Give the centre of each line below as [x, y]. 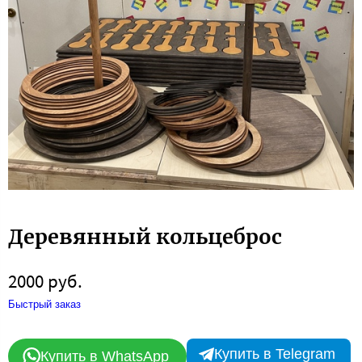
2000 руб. [45, 280]
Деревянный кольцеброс [145, 236]
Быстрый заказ [44, 304]
